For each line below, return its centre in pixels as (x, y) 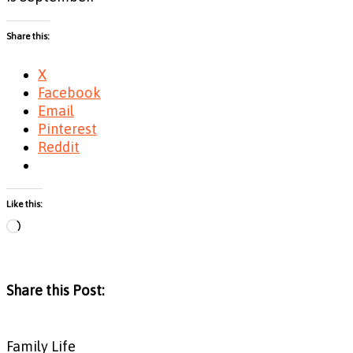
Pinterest (67, 128)
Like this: (24, 204)
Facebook (69, 92)
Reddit (59, 147)
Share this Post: (56, 291)
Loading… (50, 228)
